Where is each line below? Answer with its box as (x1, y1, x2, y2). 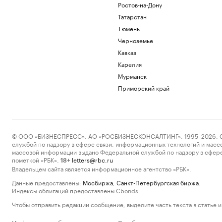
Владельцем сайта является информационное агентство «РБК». (12, 164, 191, 173)
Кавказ (117, 47, 136, 56)
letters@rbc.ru (72, 155, 113, 164)
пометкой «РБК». (12, 155, 59, 164)
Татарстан (117, 11, 147, 21)
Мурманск (117, 71, 147, 80)
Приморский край (117, 83, 169, 92)
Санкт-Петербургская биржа (116, 177, 199, 187)
